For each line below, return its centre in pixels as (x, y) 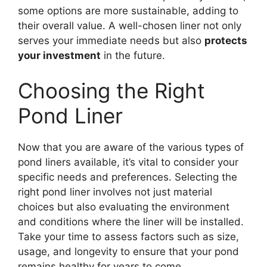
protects (226, 40)
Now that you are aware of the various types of (131, 148)
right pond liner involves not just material (115, 192)
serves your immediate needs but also (111, 40)
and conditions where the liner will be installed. (131, 222)
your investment (59, 55)
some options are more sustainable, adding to (128, 10)
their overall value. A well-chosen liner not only (130, 25)
